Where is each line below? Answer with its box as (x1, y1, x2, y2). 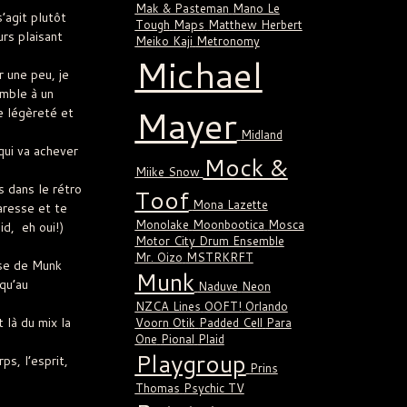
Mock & (203, 151, 288, 184)
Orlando (244, 298, 288, 315)
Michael (134, 49, 263, 101)
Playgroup (134, 347, 246, 381)
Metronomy (195, 33, 260, 50)
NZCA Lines (134, 298, 201, 315)
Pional (160, 331, 194, 348)
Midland (240, 126, 283, 144)
